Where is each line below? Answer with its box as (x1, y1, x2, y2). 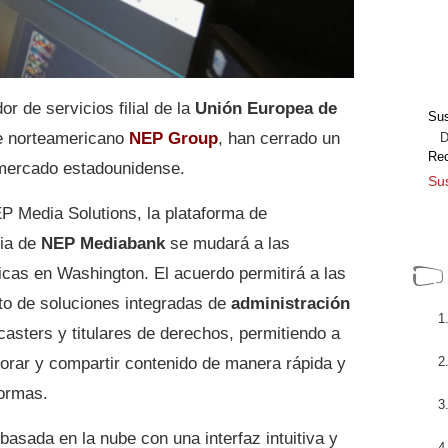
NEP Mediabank (41, 233, 165, 253)
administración (231, 293, 350, 313)
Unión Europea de (195, 98, 337, 118)
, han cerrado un (218, 128, 340, 148)
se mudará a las (165, 233, 290, 253)
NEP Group (129, 128, 218, 148)
